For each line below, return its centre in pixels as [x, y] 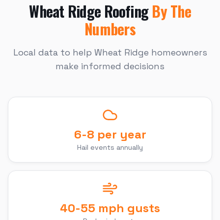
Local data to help [54, 52]
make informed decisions [110, 66]
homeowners [178, 52]
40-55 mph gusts [110, 208]
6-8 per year [110, 134]
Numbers [110, 29]
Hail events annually [110, 147]
